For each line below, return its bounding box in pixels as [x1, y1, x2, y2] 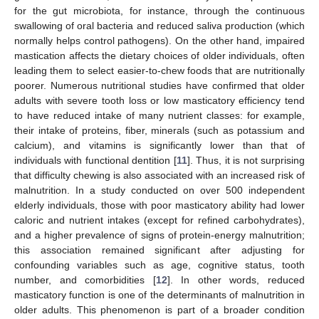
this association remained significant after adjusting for [14, 244, 305, 256]
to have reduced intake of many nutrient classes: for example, [14, 109, 305, 121]
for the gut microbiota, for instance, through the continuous [14, 4, 305, 16]
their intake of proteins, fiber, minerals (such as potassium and [14, 124, 305, 136]
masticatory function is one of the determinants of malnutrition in [14, 288, 305, 300]
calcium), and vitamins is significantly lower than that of [14, 139, 305, 151]
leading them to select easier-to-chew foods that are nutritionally [14, 64, 305, 76]
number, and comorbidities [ [14, 273, 156, 286]
